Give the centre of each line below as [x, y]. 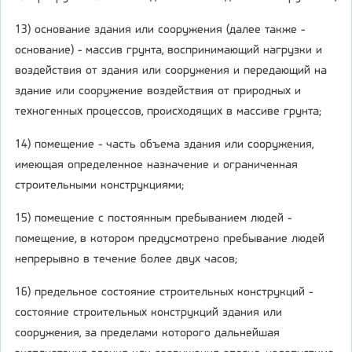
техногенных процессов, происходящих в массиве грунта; [168, 112]
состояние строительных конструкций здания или [148, 313]
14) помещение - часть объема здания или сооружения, [164, 145]
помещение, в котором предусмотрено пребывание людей [170, 239]
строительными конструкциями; [99, 186]
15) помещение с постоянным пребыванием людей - [153, 219]
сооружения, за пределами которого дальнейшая [147, 334]
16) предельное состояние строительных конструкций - [164, 293]
